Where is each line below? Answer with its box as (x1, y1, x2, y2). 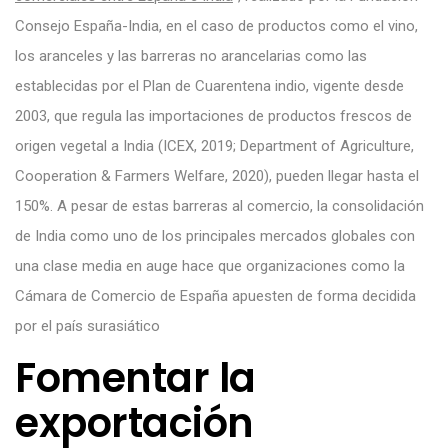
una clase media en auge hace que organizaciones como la (15, 256, 405, 275)
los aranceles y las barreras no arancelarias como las (15, 46, 367, 65)
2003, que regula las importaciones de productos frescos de (15, 106, 412, 125)
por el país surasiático (15, 316, 160, 335)
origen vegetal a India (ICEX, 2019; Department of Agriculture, (15, 136, 414, 155)
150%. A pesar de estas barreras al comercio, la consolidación (15, 196, 424, 215)
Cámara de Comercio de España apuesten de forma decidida (15, 286, 416, 305)
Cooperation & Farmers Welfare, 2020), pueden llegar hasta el (15, 166, 419, 185)
